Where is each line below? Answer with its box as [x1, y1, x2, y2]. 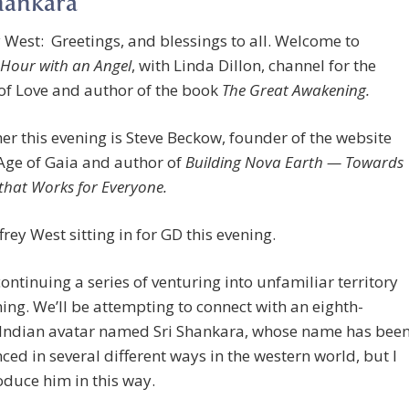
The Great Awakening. [222, 79, 370, 101]
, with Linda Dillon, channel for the [131, 55, 376, 77]
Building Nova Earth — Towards [185, 152, 404, 173]
